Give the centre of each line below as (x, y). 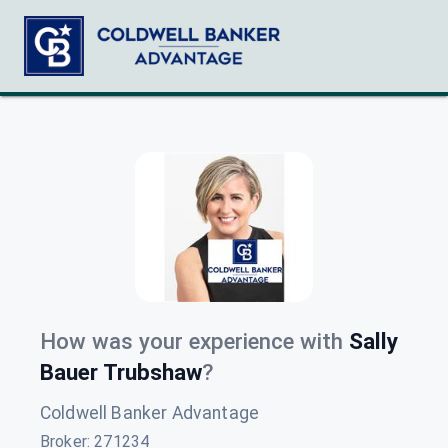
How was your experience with (191, 341)
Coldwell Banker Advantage (150, 413)
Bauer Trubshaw (121, 372)
